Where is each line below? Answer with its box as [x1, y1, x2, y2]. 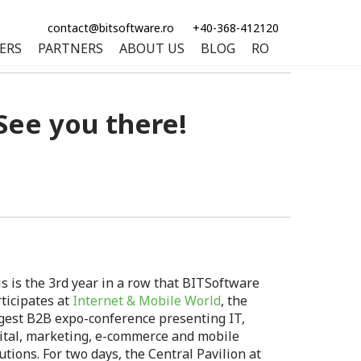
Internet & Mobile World [73, 292, 222, 309]
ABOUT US [119, 39, 185, 57]
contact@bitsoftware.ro [48, 20, 174, 35]
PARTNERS [38, 39, 103, 57]
